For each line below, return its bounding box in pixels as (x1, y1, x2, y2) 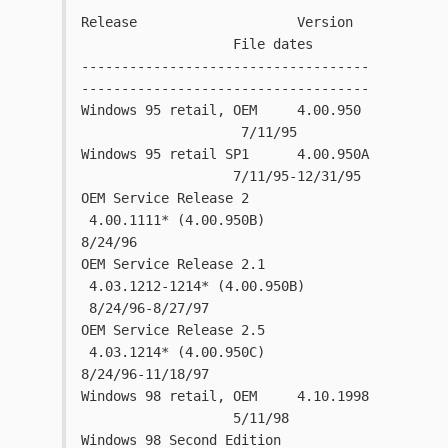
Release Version (81, 13, 369, 30)
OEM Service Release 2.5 (81, 321, 281, 338)
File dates (81, 35, 313, 52)
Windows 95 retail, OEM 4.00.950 (81, 101, 361, 118)
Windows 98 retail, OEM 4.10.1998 (81, 387, 369, 404)
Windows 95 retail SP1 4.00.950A (81, 145, 369, 162)
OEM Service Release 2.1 (81, 255, 281, 272)
